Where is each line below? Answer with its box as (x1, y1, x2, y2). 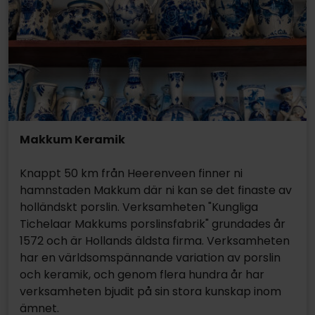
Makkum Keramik (20, 131, 125, 148)
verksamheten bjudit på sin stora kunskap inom (20, 283, 281, 300)
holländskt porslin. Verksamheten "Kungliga (20, 198, 258, 215)
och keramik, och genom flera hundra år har (20, 266, 264, 283)
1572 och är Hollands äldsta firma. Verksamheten (20, 232, 290, 249)
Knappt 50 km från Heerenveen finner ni (20, 165, 243, 181)
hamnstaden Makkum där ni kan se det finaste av (20, 181, 292, 198)
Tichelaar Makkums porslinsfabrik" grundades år (20, 215, 285, 232)
